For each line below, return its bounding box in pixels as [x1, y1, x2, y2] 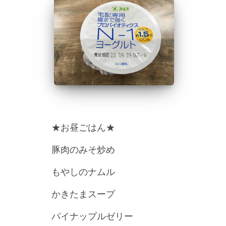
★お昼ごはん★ [51, 122, 115, 133]
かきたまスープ [51, 188, 115, 199]
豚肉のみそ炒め [51, 144, 115, 155]
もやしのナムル [51, 166, 115, 177]
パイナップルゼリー [51, 210, 133, 221]
